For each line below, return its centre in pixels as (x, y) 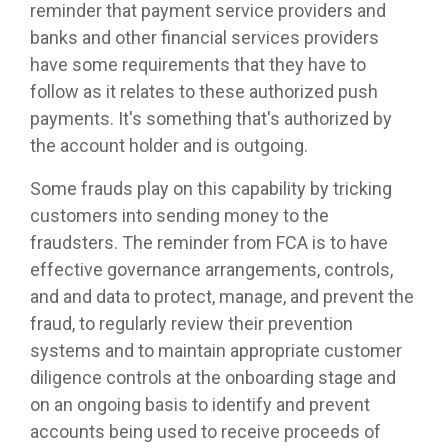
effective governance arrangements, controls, (211, 270)
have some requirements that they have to (198, 65)
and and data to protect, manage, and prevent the (222, 297)
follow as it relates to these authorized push (204, 92)
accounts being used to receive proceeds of (205, 432)
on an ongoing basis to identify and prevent (200, 405)
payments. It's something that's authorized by (211, 119)
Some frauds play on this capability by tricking (211, 189)
